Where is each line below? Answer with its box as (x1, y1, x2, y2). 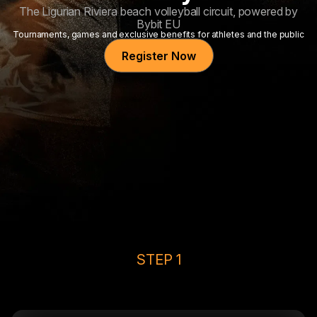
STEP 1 (136, 251, 181, 269)
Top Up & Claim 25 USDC (52, 275, 265, 297)
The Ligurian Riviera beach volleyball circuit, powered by (19, 4, 298, 18)
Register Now (121, 48, 196, 63)
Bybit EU (137, 16, 180, 31)
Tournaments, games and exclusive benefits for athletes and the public (13, 28, 304, 40)
